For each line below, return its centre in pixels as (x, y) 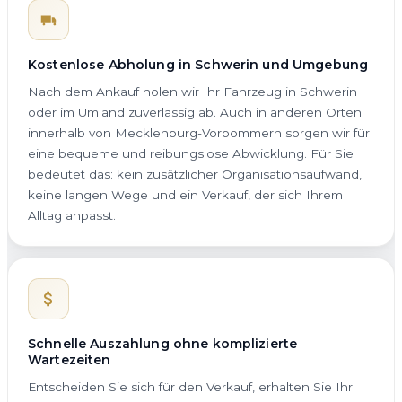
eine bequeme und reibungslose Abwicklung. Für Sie (191, 153)
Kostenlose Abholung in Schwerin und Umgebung (198, 64)
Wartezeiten (70, 359)
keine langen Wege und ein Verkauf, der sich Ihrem (185, 194)
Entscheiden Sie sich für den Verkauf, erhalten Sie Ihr (190, 386)
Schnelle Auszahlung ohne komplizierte (163, 343)
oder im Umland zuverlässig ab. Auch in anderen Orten (195, 112)
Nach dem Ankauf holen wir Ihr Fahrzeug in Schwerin (192, 91)
